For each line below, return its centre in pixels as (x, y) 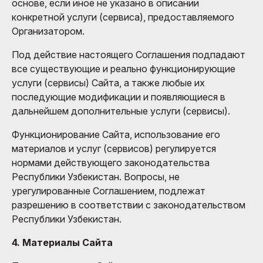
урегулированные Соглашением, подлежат (109, 190)
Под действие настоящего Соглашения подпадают (129, 54)
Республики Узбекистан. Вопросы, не (96, 176)
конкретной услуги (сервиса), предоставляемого (123, 17)
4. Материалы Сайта (62, 242)
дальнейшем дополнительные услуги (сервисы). (121, 111)
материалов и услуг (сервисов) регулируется (114, 148)
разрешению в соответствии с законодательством (129, 205)
